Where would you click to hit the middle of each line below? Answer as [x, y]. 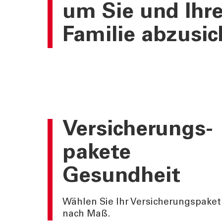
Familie [102, 36]
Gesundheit [124, 177]
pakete [97, 154]
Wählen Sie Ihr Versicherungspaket [142, 202]
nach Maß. [86, 214]
